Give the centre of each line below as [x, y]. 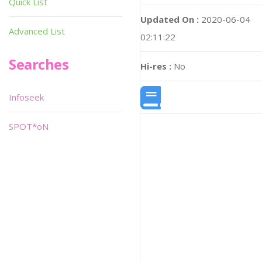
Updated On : [170, 19]
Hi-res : [156, 66]
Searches [39, 64]
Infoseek [26, 97]
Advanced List [37, 31]
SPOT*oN [29, 126]
